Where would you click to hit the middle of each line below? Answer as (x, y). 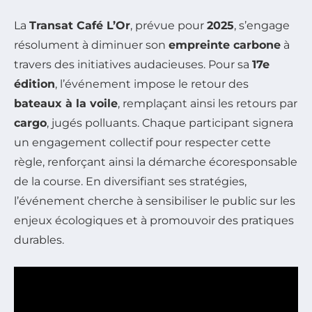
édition (34, 84)
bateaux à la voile (66, 103)
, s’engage (262, 25)
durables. (39, 240)
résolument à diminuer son (91, 45)
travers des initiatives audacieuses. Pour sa (133, 64)
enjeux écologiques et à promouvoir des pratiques (154, 220)
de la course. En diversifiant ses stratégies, (130, 181)
